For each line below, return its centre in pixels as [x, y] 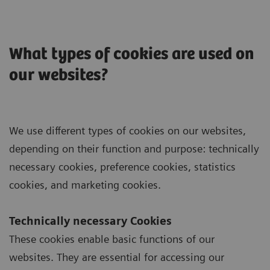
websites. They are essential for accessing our [117, 257]
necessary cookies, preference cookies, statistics [122, 166]
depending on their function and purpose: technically [134, 148]
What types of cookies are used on [131, 54]
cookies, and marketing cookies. [85, 184]
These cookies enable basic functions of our [112, 239]
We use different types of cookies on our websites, [127, 130]
